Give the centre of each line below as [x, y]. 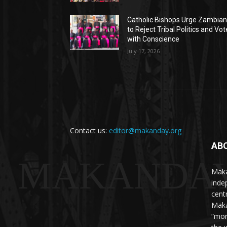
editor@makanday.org [145, 131]
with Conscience [154, 39]
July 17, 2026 [144, 51]
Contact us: [89, 131]
